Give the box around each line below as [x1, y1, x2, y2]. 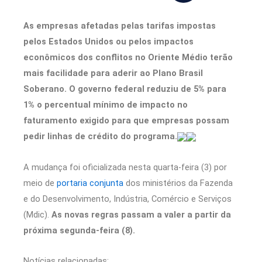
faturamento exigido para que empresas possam [23, 115, 229, 126]
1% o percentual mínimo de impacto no [23, 99, 188, 111]
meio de [23, 177, 54, 188]
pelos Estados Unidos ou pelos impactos [23, 36, 194, 47]
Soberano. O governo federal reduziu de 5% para [23, 84, 226, 95]
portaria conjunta [54, 177, 123, 188]
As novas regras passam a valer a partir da [49, 209, 231, 220]
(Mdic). [23, 209, 49, 220]
